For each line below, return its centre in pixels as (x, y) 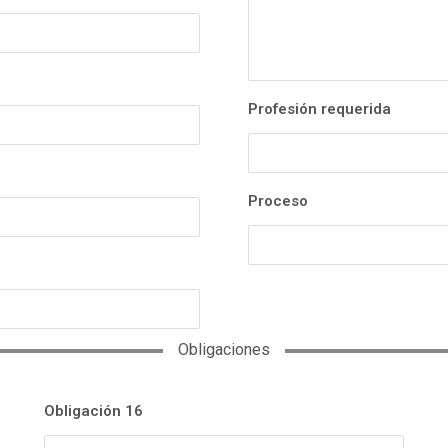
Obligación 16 (93, 411)
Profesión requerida (319, 109)
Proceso (278, 201)
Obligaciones (224, 350)
